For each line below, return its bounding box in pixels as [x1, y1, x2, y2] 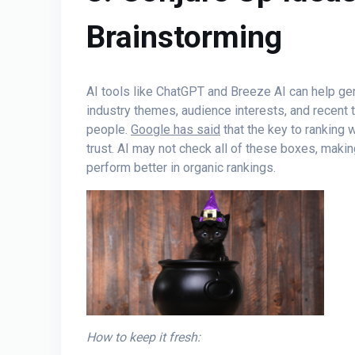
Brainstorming [86, 19, 282, 56]
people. [86, 122, 131, 138]
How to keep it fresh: [86, 330, 200, 345]
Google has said [131, 122, 220, 138]
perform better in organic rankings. [86, 160, 276, 176]
